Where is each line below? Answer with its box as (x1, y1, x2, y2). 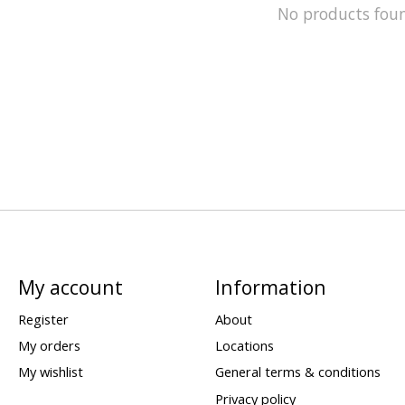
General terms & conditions (214, 363, 381, 381)
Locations (214, 336, 274, 355)
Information (214, 273, 326, 300)
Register (17, 310, 69, 329)
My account (17, 273, 123, 300)
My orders (17, 336, 80, 355)
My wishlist (17, 363, 83, 381)
